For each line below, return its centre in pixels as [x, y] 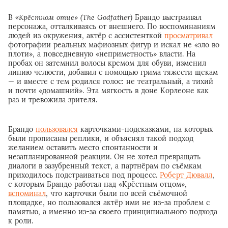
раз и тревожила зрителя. [53, 99]
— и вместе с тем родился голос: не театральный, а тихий [111, 81]
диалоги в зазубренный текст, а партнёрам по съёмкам [105, 166]
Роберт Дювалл [186, 175]
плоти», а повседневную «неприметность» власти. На [102, 54]
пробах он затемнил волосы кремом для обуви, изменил [107, 63]
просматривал [189, 35]
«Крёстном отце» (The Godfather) [74, 17]
